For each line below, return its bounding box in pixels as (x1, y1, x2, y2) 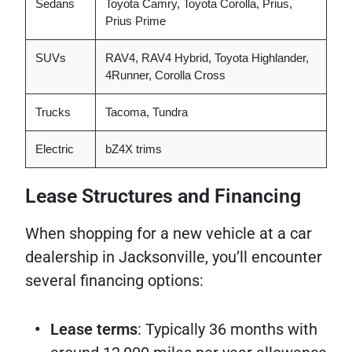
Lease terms (50, 320, 137, 339)
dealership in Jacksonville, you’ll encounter (25, 247, 322, 266)
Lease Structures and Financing (25, 185, 301, 207)
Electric (35, 142, 74, 156)
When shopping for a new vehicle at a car (25, 224, 312, 243)
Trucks (35, 105, 71, 119)
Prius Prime (105, 14, 166, 27)
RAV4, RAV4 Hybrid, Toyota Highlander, (105, 51, 309, 64)
